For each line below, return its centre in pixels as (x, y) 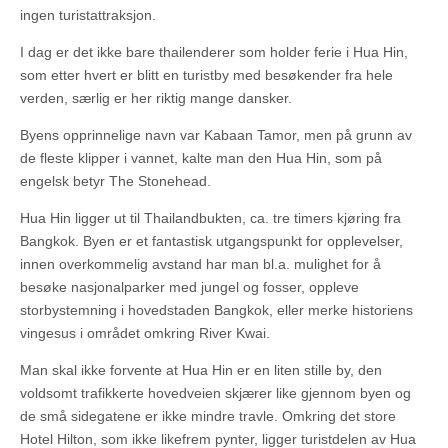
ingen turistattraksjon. (88, 15)
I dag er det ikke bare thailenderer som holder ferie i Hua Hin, (214, 52)
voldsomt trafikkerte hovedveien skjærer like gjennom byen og (215, 393)
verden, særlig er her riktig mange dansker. (156, 98)
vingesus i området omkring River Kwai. (145, 333)
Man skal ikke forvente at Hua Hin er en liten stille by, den (201, 370)
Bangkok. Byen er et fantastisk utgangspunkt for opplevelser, (211, 241)
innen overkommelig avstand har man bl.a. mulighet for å (200, 264)
